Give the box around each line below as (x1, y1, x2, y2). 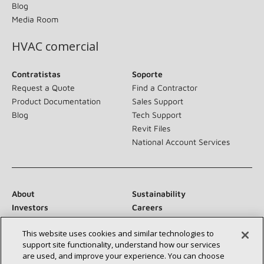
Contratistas (12, 68, 61, 79)
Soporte (132, 68, 163, 79)
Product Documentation (12, 95, 101, 106)
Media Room (12, 14, 58, 24)
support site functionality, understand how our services (22, 239, 221, 250)
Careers (132, 202, 163, 212)
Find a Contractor (132, 82, 197, 93)
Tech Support (132, 109, 181, 120)
